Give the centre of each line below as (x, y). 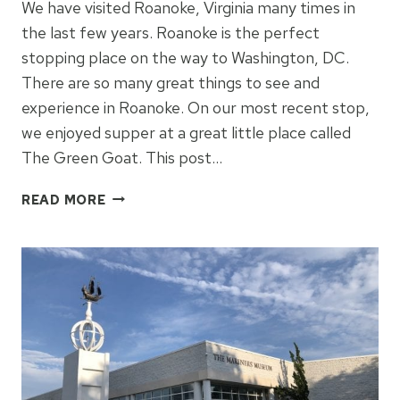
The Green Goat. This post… (122, 157)
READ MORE (64, 199)
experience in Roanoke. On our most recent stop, (196, 107)
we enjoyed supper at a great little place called (186, 132)
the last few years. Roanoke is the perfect (171, 32)
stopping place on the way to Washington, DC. (185, 57)
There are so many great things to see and (171, 82)
